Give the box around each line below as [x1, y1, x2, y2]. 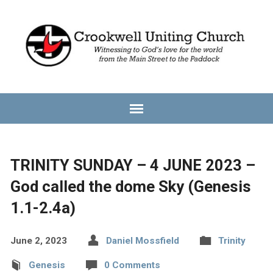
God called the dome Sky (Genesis [10, 177, 251, 196]
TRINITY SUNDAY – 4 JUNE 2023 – [10, 156, 255, 174]
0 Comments [104, 260, 160, 271]
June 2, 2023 [10, 235, 67, 246]
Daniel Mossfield [105, 235, 179, 246]
